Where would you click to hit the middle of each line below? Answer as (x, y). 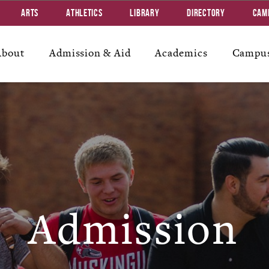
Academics (181, 53)
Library (145, 13)
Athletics (84, 13)
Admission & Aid (90, 53)
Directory (206, 13)
